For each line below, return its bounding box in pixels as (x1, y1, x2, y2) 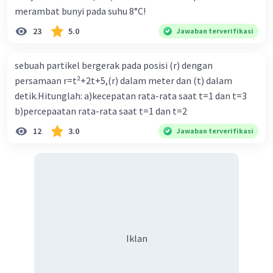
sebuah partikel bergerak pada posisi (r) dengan (15, 59, 213, 72)
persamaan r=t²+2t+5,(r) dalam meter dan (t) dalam (15, 74, 232, 87)
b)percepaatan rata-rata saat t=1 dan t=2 (15, 105, 187, 118)
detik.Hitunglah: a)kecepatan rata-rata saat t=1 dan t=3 (15, 90, 247, 102)
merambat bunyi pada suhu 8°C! (15, 5, 146, 18)
